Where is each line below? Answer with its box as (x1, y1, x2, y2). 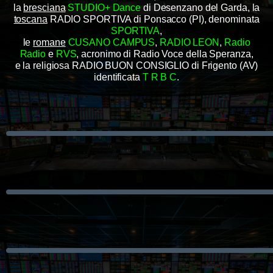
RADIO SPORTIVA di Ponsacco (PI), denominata (47, 13, 260, 24)
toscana (13, 13, 48, 24)
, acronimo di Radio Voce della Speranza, (76, 48, 253, 59)
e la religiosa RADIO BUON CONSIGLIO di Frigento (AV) (15, 60, 258, 71)
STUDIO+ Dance (65, 2, 141, 13)
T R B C (142, 71, 177, 82)
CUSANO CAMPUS (68, 37, 155, 48)
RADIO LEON (160, 37, 220, 48)
